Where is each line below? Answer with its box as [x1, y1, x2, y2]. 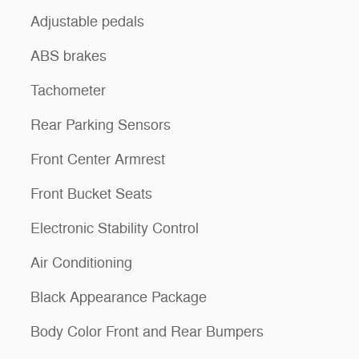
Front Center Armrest [30, 150, 165, 168]
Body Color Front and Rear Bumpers [30, 322, 264, 341]
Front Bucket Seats [30, 184, 152, 203]
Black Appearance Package [30, 288, 207, 306]
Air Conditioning [30, 253, 132, 272]
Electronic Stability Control [30, 219, 199, 237]
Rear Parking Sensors [30, 115, 171, 134]
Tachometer [30, 81, 106, 99]
